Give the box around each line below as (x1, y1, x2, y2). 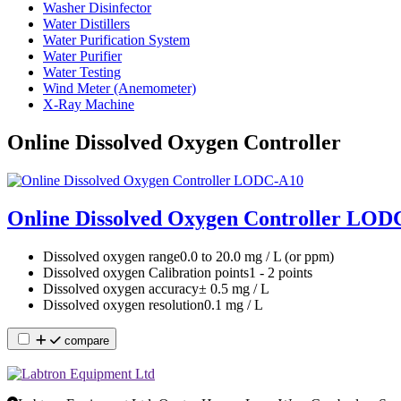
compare (61, 333, 109, 347)
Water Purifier (43, 48, 122, 64)
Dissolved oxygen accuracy (43, 280, 199, 296)
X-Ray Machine (43, 97, 134, 112)
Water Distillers (43, 16, 130, 31)
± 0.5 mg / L (199, 280, 269, 296)
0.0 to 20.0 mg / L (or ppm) (180, 248, 334, 264)
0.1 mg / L (204, 296, 263, 312)
